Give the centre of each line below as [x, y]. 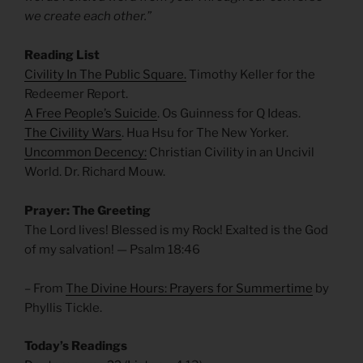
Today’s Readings [76, 346]
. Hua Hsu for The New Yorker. [205, 133]
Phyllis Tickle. [63, 308]
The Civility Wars [73, 133]
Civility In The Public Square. [105, 75]
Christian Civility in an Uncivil [231, 153]
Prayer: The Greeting [88, 211]
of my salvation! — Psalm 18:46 [112, 250]
